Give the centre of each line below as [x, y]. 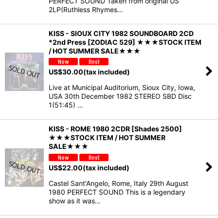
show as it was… [75, 200]
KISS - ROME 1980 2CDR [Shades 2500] [115, 129]
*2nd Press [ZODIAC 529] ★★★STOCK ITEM [125, 42]
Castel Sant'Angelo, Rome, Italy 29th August [118, 183]
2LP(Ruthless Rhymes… [86, 9]
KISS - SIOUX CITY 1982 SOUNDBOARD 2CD [121, 33]
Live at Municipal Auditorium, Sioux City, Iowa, [122, 88]
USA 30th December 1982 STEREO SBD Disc [120, 96]
